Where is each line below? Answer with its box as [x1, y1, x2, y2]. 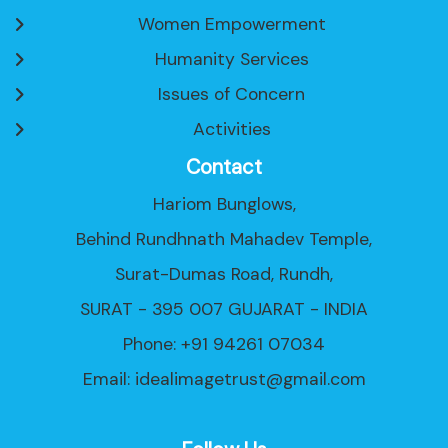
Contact [186, 153, 262, 180]
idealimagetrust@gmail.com [134, 367, 366, 390]
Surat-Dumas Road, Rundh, [115, 262, 333, 285]
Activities [192, 117, 271, 140]
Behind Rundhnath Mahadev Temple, [76, 227, 372, 250]
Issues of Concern [158, 82, 306, 105]
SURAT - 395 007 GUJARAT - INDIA [80, 297, 368, 320]
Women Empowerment [137, 12, 326, 35]
